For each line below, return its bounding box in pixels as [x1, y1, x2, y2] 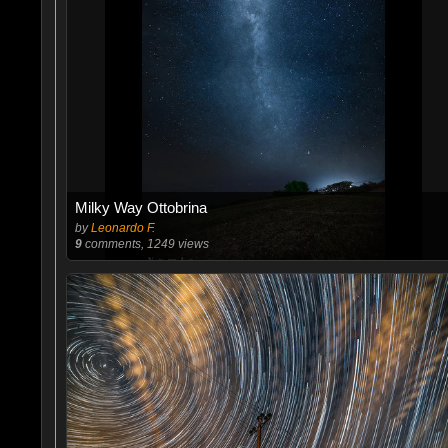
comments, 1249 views [81, 237, 209, 251]
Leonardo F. [90, 221, 155, 235]
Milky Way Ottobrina [74, 199, 207, 216]
